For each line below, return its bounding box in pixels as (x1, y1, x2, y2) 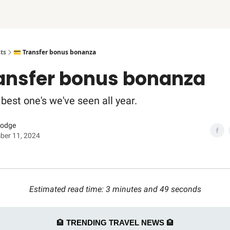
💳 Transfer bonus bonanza (13, 48, 96, 56)
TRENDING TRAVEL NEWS (64, 218, 166, 227)
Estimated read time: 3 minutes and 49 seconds (29, 184, 201, 194)
